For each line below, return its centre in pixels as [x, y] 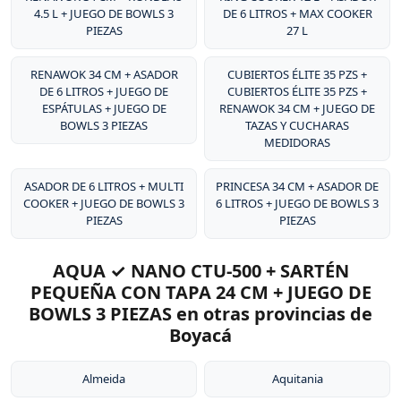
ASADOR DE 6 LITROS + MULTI [104, 186]
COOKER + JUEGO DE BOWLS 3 [104, 203]
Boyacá [200, 335]
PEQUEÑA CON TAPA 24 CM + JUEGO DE [200, 292]
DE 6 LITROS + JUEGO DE [104, 91]
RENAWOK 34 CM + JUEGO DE [297, 108]
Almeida [104, 379]
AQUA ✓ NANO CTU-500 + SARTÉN [200, 271]
